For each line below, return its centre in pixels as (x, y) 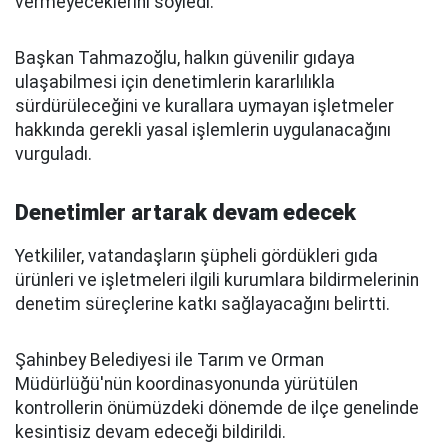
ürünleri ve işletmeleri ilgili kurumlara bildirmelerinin (217, 280)
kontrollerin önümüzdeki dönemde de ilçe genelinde (217, 408)
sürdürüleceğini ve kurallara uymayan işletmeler (204, 106)
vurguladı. (53, 154)
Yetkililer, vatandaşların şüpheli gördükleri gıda (196, 256)
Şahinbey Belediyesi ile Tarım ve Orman (169, 360)
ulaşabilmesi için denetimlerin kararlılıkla (175, 82)
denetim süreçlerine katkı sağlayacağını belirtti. (202, 304)
